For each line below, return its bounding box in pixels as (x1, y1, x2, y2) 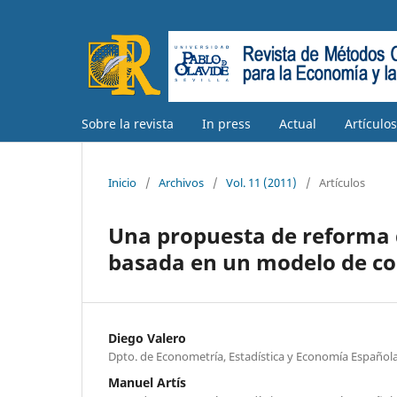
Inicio (108, 174, 136, 191)
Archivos (159, 174, 204, 191)
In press (202, 114, 251, 132)
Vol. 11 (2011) (226, 174, 297, 191)
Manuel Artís (108, 373, 186, 391)
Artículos (319, 174, 365, 191)
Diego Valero (108, 329, 186, 346)
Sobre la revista (82, 114, 174, 132)
